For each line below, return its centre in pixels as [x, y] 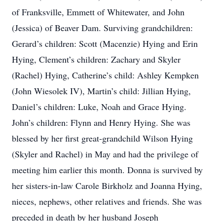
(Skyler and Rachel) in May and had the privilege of [105, 154]
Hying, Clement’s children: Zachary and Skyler [96, 59]
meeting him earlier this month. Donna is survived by [107, 170]
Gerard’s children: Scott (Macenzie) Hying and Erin [105, 43]
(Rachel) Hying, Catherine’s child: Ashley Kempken [105, 75]
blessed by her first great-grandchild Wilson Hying [102, 138]
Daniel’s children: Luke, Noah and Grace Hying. [99, 107]
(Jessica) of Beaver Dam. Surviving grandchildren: [102, 28]
